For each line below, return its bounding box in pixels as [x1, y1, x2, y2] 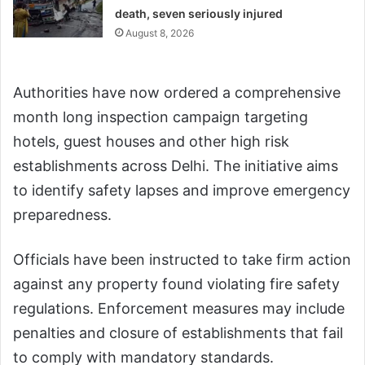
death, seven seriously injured [115, 6, 284, 20]
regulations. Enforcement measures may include [13, 299, 345, 317]
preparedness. [13, 205, 112, 223]
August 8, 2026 [125, 26, 195, 39]
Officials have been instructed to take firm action [13, 250, 351, 268]
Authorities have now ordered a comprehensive [13, 83, 341, 101]
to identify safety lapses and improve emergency [13, 181, 350, 199]
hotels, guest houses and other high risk [13, 132, 289, 150]
